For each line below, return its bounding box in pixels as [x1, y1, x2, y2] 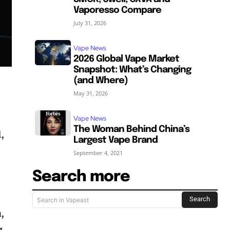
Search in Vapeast [37, 196, 89, 204]
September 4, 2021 [73, 148, 123, 157]
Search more [32, 168, 130, 185]
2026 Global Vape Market [73, 54, 180, 64]
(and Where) [73, 75, 128, 85]
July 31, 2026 [73, 18, 107, 27]
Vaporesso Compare [73, 5, 162, 15]
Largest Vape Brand [73, 135, 158, 145]
